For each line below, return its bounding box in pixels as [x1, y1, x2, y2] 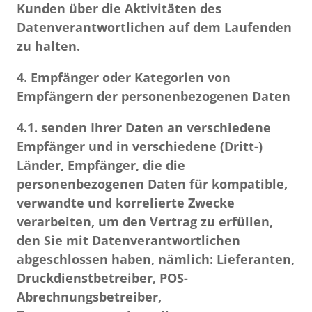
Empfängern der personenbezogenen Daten [17, 88, 290, 104]
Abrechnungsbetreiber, [17, 288, 162, 305]
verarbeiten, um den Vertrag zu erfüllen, [17, 213, 273, 230]
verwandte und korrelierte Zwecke [17, 194, 235, 211]
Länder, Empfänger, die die [17, 157, 185, 173]
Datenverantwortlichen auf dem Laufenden [17, 19, 292, 36]
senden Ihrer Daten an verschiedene [38, 119, 271, 136]
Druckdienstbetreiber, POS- [17, 270, 188, 286]
